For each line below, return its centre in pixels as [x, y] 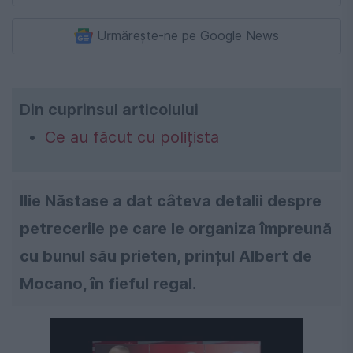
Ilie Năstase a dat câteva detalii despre [171, 201]
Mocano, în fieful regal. [108, 284]
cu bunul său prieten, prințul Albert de [166, 256]
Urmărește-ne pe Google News [188, 36]
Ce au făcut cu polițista [132, 137]
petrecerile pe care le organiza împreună [176, 229]
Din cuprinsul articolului [109, 110]
